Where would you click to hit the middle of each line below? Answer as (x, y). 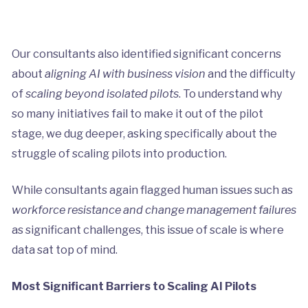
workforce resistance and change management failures (154, 209)
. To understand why (230, 93)
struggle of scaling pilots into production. (119, 153)
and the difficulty (250, 73)
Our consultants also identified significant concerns (146, 53)
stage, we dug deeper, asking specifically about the (144, 133)
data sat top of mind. (64, 249)
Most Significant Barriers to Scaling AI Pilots (134, 286)
